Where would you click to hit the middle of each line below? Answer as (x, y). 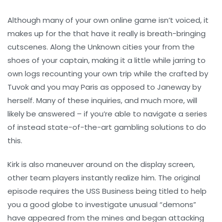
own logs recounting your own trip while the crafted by (108, 74)
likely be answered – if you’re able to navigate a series (107, 114)
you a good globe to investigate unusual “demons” (102, 205)
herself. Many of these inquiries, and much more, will (102, 101)
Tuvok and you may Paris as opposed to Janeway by (104, 87)
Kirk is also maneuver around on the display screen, (101, 165)
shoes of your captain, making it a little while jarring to (107, 60)
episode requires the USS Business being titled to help (107, 191)
